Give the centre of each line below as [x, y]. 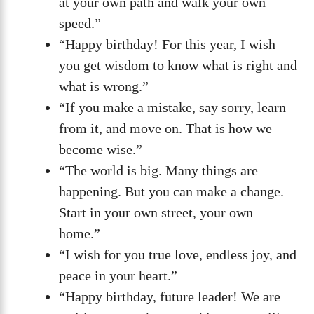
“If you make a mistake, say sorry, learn [172, 108]
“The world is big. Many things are [158, 171]
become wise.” [101, 150]
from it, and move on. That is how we [165, 129]
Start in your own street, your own [156, 213]
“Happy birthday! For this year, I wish [167, 45]
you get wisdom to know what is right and [178, 66]
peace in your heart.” [118, 276]
